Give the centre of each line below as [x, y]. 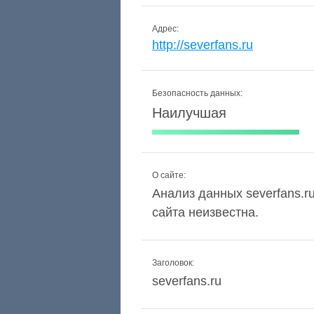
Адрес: [165, 29]
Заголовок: [173, 263]
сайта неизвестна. [205, 212]
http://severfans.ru [203, 45]
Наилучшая [189, 113]
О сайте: [169, 175]
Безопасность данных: [197, 93]
